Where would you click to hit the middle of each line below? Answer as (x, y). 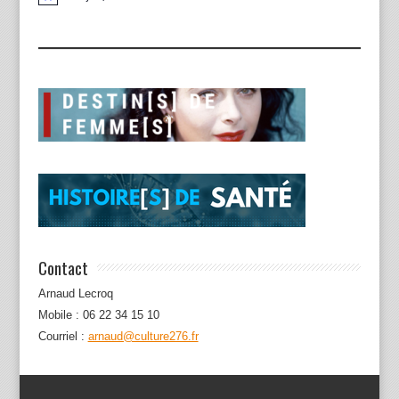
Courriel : (63, 337)
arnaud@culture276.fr (143, 337)
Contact (63, 268)
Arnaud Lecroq (75, 294)
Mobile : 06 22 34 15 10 (98, 315)
